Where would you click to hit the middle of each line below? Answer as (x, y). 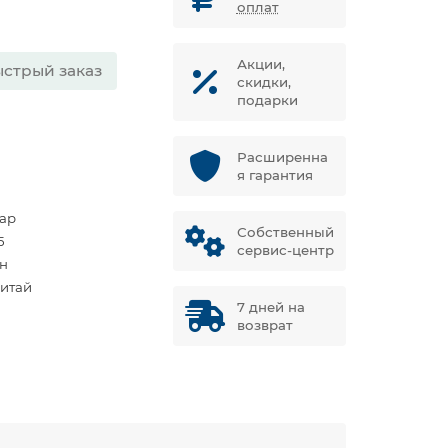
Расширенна (282, 157)
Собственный (285, 232)
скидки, (263, 82)
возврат (264, 325)
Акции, (260, 64)
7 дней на (270, 307)
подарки (267, 100)
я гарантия (274, 175)
